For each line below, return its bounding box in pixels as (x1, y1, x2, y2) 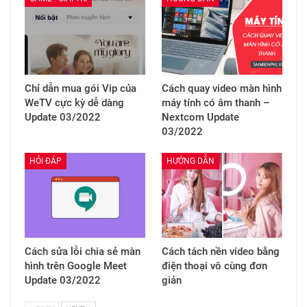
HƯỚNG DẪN (167, 156, 214, 167)
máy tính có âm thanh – (162, 97, 270, 110)
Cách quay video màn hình (162, 82, 282, 95)
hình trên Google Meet (25, 259, 127, 272)
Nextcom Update (162, 111, 239, 124)
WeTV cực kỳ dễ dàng (25, 97, 124, 110)
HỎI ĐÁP (29, 156, 62, 167)
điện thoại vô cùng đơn (162, 259, 267, 272)
